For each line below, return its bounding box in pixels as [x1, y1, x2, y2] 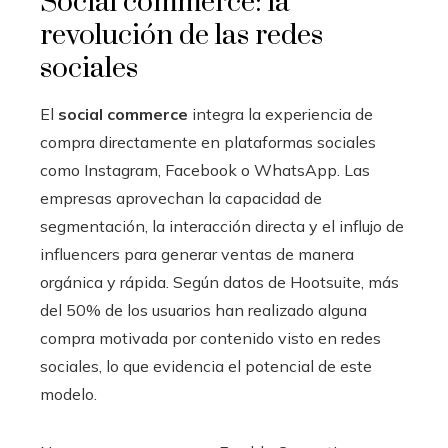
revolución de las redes [40, 17, 323, 53]
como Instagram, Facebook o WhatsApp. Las [40, 159, 370, 180]
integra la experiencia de [188, 103, 373, 124]
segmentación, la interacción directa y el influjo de [40, 215, 404, 236]
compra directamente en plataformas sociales [40, 131, 376, 152]
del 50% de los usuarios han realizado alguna [40, 299, 367, 320]
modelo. [40, 383, 97, 404]
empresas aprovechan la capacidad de [40, 187, 322, 208]
